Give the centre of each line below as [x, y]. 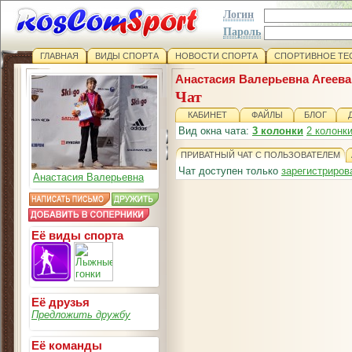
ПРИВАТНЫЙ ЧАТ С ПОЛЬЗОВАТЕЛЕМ [260, 155]
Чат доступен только [230, 171]
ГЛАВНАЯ [59, 56]
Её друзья [60, 302]
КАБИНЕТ [207, 115]
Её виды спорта [77, 235]
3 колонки [278, 131]
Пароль [242, 32]
